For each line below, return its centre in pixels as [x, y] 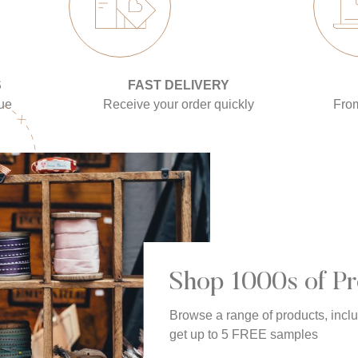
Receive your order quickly [179, 105]
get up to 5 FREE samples [243, 334]
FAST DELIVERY [179, 86]
